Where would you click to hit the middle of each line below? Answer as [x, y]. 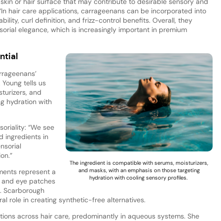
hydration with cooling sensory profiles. [139, 177]
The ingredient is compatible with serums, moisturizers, [139, 163]
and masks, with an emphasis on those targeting [139, 170]
